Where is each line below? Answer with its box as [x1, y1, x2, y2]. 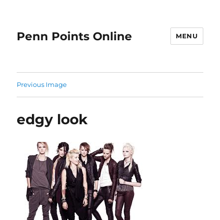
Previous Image [17, 81, 67, 88]
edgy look [17, 111, 88, 128]
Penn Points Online [17, 29, 133, 43]
